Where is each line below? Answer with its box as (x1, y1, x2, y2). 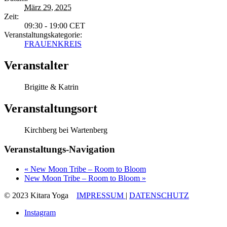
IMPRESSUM (77, 191, 126, 200)
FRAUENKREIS (24, 40, 82, 49)
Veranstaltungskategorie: (4, 30, 82, 40)
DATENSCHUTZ (129, 191, 189, 200)
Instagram (24, 208, 56, 217)
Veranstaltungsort (4, 101, 97, 115)
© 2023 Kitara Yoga (4, 191, 77, 200)
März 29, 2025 (24, 3, 71, 12)
